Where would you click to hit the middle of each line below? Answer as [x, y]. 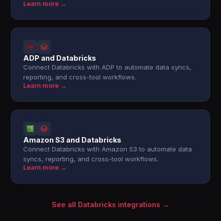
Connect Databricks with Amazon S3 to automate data [108, 149]
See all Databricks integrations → [110, 204]
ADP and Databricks [60, 58]
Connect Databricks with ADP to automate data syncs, [108, 67]
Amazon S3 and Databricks [73, 140]
